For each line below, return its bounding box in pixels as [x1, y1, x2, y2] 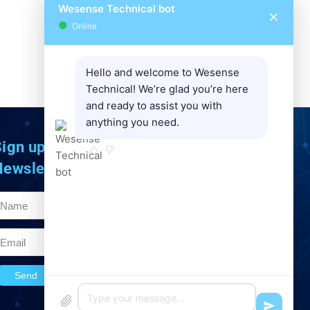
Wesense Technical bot [58, 2, 175, 15]
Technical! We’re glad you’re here [86, 82, 248, 95]
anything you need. [86, 116, 179, 129]
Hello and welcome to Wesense [86, 66, 239, 79]
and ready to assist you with [86, 99, 222, 112]
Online [68, 21, 97, 31]
